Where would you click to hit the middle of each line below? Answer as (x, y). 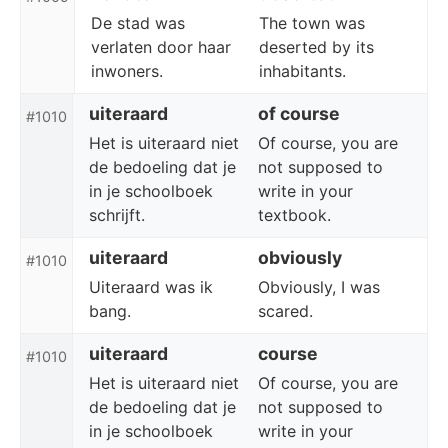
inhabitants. (302, 71)
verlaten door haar (161, 47)
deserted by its (316, 47)
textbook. (294, 215)
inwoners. (127, 71)
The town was (312, 23)
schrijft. (117, 215)
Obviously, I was (319, 287)
